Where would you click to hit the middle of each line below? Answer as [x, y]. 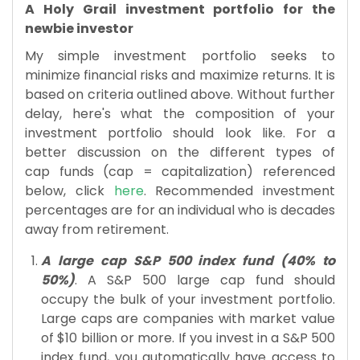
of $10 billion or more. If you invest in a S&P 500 [188, 337]
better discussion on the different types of [180, 152]
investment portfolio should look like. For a [180, 133]
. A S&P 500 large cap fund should [205, 280]
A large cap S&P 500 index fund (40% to [188, 260]
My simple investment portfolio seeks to [180, 55]
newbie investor [79, 28]
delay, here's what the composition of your [180, 113]
